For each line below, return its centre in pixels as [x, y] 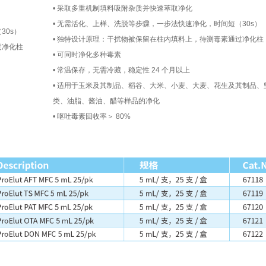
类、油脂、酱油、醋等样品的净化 [106, 101]
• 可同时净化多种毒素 [87, 55]
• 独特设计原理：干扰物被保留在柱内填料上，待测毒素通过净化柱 [158, 39]
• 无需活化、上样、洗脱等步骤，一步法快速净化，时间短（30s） [157, 24]
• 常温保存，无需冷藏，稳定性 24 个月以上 [121, 70]
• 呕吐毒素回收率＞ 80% [92, 116]
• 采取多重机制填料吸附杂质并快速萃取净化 [123, 8]
